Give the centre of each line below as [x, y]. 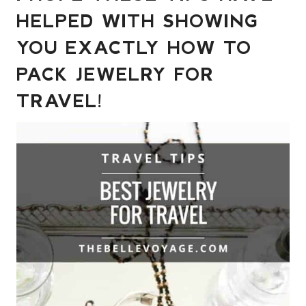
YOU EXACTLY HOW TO [134, 46]
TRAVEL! [60, 100]
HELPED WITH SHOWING [137, 20]
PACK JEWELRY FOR [115, 73]
